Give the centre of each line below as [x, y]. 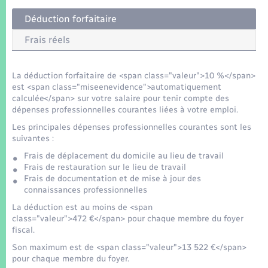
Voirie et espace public [70, 72]
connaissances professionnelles [86, 190]
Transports [40, 38]
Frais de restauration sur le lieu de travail [105, 167]
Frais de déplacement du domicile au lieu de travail [124, 156]
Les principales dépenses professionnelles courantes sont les [132, 127]
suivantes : [33, 139]
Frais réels [47, 40]
